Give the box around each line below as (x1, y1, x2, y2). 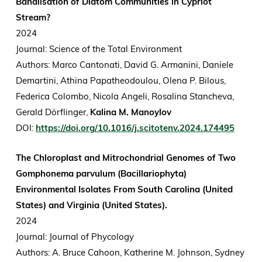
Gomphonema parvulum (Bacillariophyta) (15, 168, 187, 180)
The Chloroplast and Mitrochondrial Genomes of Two (15, 152, 236, 164)
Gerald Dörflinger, (15, 106, 90, 118)
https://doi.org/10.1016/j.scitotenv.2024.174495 (35, 122, 235, 134)
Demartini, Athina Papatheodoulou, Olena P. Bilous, (15, 75, 226, 87)
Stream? (15, 12, 50, 23)
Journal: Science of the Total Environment (15, 43, 184, 55)
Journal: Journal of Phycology (15, 231, 136, 243)
